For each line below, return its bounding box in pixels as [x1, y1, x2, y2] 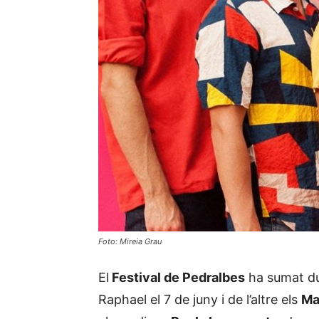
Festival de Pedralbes [109, 270, 245, 285]
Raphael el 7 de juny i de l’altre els [98, 292, 301, 307]
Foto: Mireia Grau [98, 236, 162, 246]
